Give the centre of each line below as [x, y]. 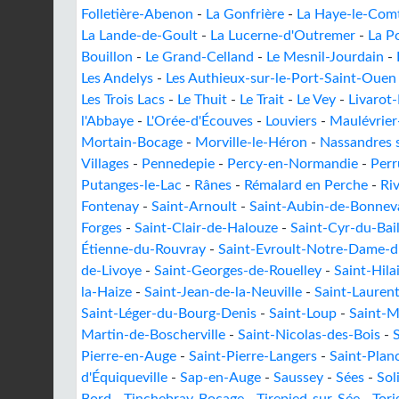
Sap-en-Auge [220, 378]
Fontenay [110, 207]
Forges [102, 228]
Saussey [298, 378]
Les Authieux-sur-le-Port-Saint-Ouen [281, 78]
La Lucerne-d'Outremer [283, 36]
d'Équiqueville [124, 378]
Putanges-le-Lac [131, 185]
